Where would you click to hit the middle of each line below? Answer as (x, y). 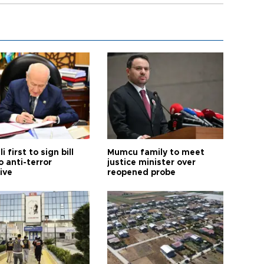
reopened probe (142, 172)
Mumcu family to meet (156, 152)
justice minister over (152, 162)
